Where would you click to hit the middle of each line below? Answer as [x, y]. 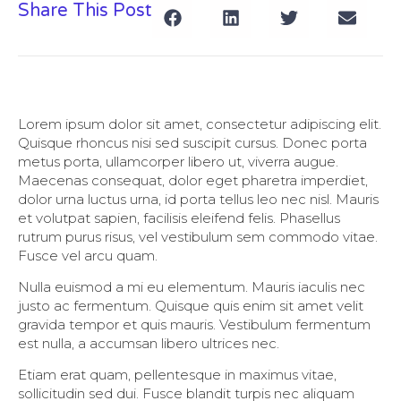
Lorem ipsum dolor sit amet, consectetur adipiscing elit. [200, 124]
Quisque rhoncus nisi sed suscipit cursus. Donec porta [192, 142]
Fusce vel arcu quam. [88, 255]
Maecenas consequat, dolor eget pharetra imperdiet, [193, 180]
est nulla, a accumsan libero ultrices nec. [149, 344]
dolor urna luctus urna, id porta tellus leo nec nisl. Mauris [198, 199]
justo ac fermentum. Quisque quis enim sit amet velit [191, 306]
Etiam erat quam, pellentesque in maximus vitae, [177, 375]
